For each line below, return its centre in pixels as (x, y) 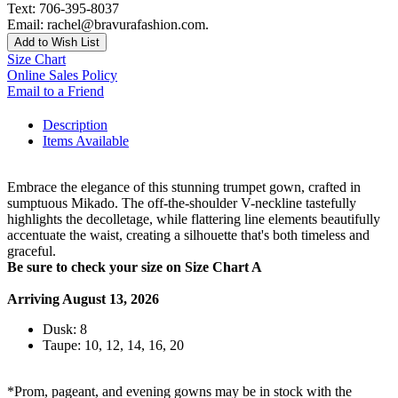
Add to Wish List (57, 43)
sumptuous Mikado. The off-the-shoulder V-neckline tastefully (182, 203)
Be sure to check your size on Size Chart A (135, 267)
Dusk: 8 (65, 330)
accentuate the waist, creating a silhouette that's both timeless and (188, 235)
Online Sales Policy (62, 76)
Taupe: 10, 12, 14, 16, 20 (113, 346)
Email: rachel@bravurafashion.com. (110, 25)
